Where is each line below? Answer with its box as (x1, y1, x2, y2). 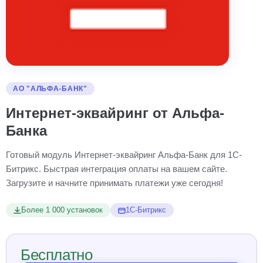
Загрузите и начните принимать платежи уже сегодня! (6, 178, 223, 188)
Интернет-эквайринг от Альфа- (6, 105, 224, 121)
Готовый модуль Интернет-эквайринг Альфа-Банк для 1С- (6, 150, 242, 160)
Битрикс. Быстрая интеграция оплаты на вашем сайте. (6, 164, 227, 174)
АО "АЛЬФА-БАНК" (13, 85, 87, 93)
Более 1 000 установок (21, 206, 103, 214)
